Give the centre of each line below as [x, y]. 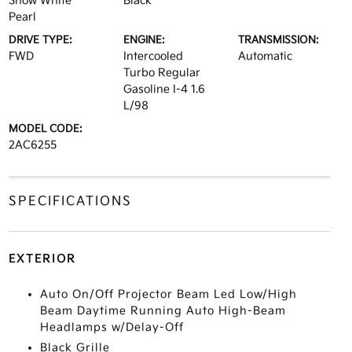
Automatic [266, 56]
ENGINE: [144, 40]
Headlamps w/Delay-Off [112, 327]
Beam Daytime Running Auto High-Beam [163, 311]
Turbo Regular [161, 73]
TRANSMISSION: [279, 40]
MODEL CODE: [45, 129]
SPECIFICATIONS [70, 202]
